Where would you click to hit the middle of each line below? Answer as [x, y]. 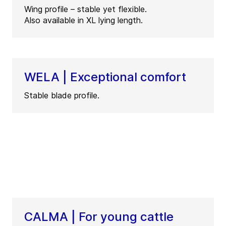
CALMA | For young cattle [99, 217]
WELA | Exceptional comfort [105, 77]
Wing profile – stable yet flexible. [86, 9]
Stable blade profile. [62, 96]
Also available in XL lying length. [83, 20]
